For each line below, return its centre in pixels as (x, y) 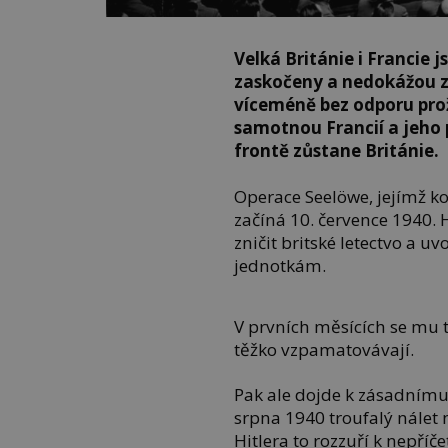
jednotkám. (280, 265)
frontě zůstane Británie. (337, 151)
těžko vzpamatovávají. (324, 349)
